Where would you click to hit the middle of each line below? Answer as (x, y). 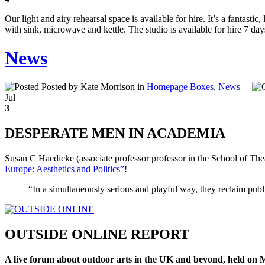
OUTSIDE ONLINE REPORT (97, 235)
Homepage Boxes (180, 87)
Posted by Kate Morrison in (93, 87)
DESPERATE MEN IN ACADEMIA (115, 133)
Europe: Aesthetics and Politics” (64, 169)
